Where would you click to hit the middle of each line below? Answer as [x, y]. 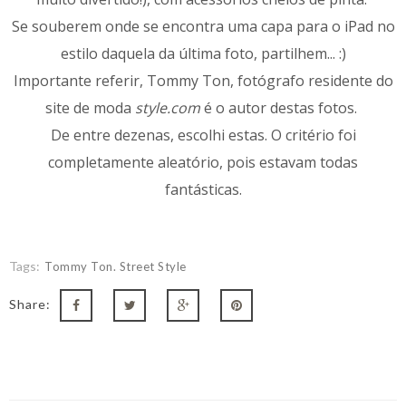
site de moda [90, 107]
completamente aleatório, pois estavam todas [203, 162]
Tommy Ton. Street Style [116, 266]
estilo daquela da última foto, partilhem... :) [203, 53]
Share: [30, 304]
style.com [168, 107]
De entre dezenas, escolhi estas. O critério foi [203, 135]
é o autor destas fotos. [280, 107]
